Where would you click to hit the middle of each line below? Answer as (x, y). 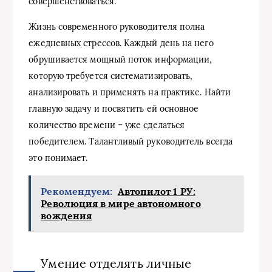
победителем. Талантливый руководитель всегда (131, 141)
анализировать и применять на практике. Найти (130, 92)
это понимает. (58, 158)
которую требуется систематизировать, (111, 76)
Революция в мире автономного (121, 203)
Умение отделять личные (116, 263)
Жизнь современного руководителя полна (117, 26)
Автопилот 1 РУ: (156, 191)
